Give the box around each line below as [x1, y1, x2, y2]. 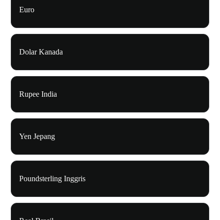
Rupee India [19, 90, 57, 99]
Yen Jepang [19, 132, 55, 141]
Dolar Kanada [19, 48, 63, 56]
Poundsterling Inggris [19, 174, 85, 183]
